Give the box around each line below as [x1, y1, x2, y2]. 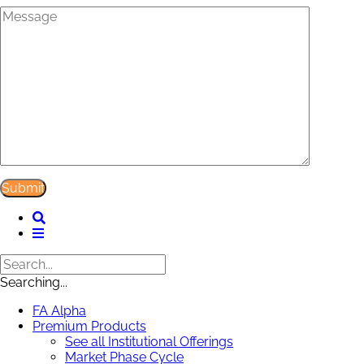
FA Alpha [32, 302, 86, 318]
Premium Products [32, 318, 146, 334]
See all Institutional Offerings [65, 333, 233, 349]
